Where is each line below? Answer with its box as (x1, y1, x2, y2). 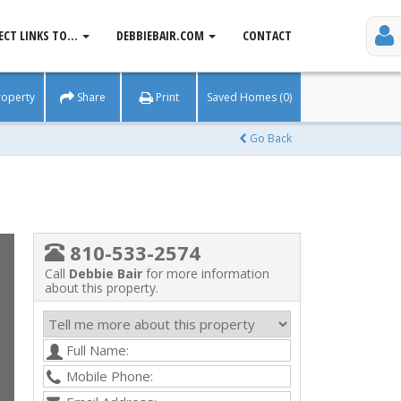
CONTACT (243, 27, 292, 44)
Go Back (247, 131, 292, 146)
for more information (141, 265, 269, 282)
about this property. (44, 279, 158, 296)
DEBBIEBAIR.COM (116, 27, 207, 44)
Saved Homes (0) (207, 90, 292, 105)
